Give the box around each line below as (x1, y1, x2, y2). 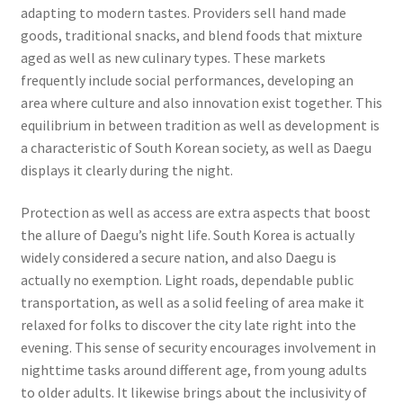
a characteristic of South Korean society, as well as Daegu (20, 138, 372, 157)
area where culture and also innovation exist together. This (20, 93, 382, 112)
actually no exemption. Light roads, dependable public (20, 271, 354, 290)
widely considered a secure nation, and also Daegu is (20, 248, 336, 267)
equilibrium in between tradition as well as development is (20, 115, 380, 134)
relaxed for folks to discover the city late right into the (20, 316, 356, 335)
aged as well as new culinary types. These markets (20, 48, 326, 67)
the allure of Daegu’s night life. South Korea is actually (20, 226, 354, 245)
